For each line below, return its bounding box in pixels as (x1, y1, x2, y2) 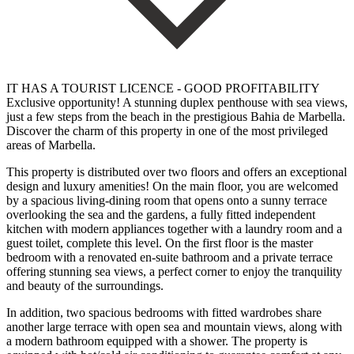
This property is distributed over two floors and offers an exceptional (6, 164, 347, 179)
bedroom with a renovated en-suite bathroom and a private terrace (6, 250, 333, 264)
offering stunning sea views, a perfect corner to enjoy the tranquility (6, 264, 342, 278)
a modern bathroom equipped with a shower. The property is (6, 333, 307, 348)
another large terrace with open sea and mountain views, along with (6, 319, 342, 333)
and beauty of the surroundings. (6, 278, 164, 292)
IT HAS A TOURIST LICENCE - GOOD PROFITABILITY (6, 81, 319, 95)
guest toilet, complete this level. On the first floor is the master (6, 235, 313, 250)
